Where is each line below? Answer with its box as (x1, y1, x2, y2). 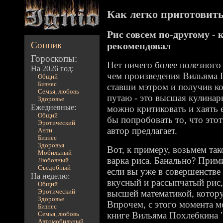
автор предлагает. (107, 125, 177, 136)
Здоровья (37, 142, 64, 149)
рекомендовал (107, 40, 171, 51)
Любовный (37, 157, 69, 164)
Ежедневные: (31, 103, 77, 111)
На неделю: (31, 172, 70, 180)
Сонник (31, 40, 62, 50)
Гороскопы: (31, 53, 78, 64)
